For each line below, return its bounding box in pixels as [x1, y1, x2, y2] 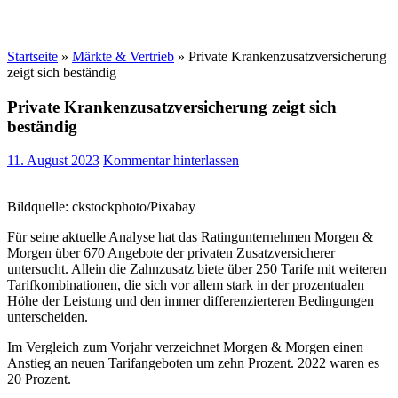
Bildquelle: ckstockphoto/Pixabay [7, 199, 195, 215]
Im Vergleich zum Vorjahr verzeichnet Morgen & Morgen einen [7, 339, 363, 355]
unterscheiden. [7, 309, 88, 325]
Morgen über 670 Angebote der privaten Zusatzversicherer [7, 245, 335, 261]
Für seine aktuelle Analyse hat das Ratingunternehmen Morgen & [7, 229, 373, 245]
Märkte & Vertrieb [72, 49, 174, 64]
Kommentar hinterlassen [103, 153, 239, 169]
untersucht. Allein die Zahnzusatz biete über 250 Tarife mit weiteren [7, 261, 386, 277]
